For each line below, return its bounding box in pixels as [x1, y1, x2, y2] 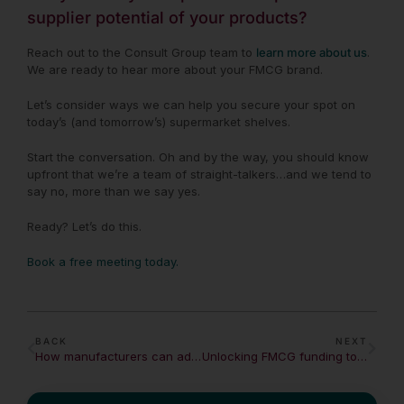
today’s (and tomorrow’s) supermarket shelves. [27, 114, 290, 129]
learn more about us [256, 44, 367, 60]
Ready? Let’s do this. [27, 218, 145, 234]
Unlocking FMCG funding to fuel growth [356, 348, 367, 363]
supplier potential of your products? [27, 7, 308, 27]
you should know [272, 149, 369, 164]
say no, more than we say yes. [27, 183, 200, 198]
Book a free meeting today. [27, 253, 179, 269]
